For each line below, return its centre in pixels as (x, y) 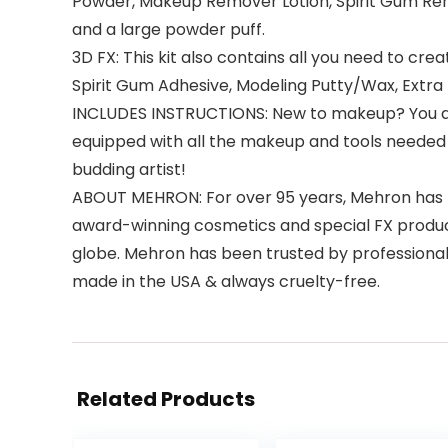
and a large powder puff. (168, 29)
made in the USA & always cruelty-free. (226, 281)
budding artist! (129, 169)
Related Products (166, 399)
